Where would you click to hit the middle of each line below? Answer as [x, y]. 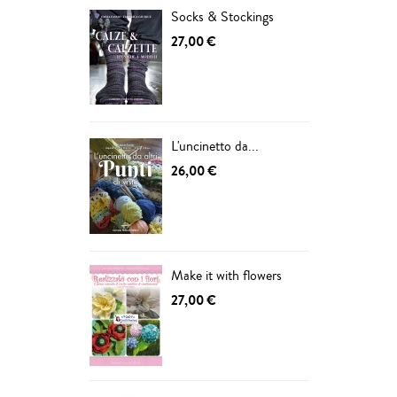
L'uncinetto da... [215, 146]
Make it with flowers [226, 275]
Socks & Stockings [222, 16]
